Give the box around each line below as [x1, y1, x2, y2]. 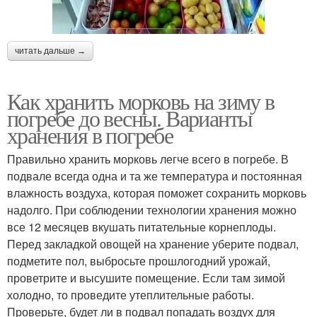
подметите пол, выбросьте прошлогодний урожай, [7, 252, 270, 269]
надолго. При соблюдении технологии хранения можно [7, 201, 296, 218]
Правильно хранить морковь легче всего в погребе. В [7, 150, 289, 167]
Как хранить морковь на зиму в [7, 85, 275, 116]
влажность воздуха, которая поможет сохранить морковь [7, 184, 306, 201]
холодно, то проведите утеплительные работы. [7, 286, 254, 303]
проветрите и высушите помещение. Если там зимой [7, 269, 285, 286]
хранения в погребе [7, 119, 173, 150]
